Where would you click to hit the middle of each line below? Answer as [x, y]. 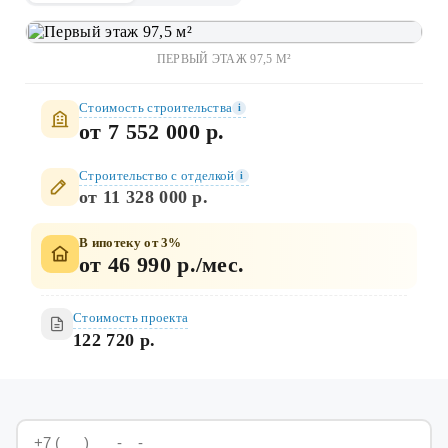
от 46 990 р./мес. [162, 264]
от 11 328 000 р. [144, 196]
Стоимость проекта [131, 317]
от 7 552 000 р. [152, 131]
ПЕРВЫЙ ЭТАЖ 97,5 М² [224, 58]
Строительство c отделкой [157, 175]
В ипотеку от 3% [130, 242]
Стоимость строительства [156, 107]
